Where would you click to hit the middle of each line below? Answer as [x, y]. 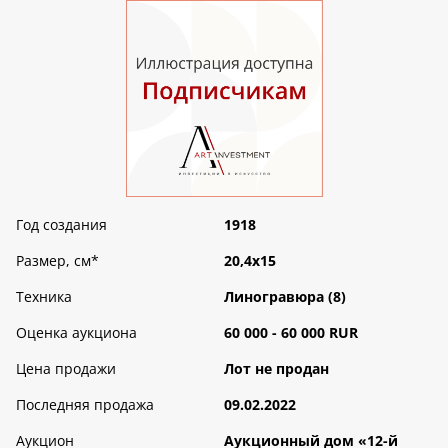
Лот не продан [276, 368]
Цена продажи [66, 368]
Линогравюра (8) [285, 296]
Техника [44, 296]
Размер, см [53, 260]
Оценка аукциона [76, 332]
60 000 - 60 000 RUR [291, 332]
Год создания [61, 224]
